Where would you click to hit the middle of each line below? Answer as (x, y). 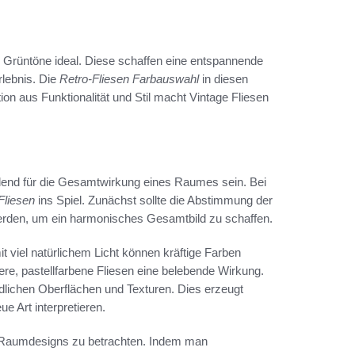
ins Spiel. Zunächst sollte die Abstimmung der (154, 200)
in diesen (223, 79)
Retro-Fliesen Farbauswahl (129, 79)
